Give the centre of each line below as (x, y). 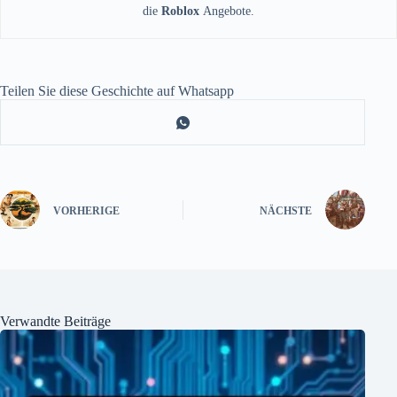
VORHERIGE (86, 210)
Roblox (182, 12)
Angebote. (229, 12)
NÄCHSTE (286, 210)
